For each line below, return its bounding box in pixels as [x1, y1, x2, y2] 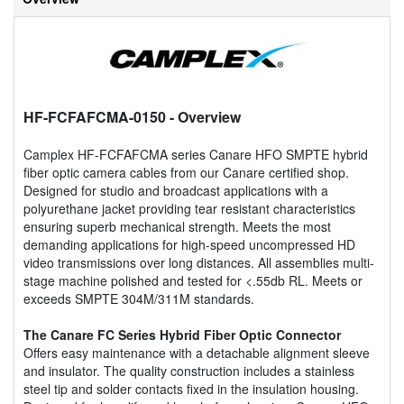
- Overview [166, 106, 241, 127]
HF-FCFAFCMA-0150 [23, 106, 166, 127]
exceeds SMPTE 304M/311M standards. [23, 289, 254, 308]
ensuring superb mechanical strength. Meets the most [23, 216, 331, 235]
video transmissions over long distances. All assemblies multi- [23, 252, 374, 271]
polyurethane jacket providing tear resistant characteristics [23, 198, 355, 217]
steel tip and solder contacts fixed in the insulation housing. [23, 379, 359, 398]
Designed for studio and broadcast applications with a [23, 180, 328, 199]
